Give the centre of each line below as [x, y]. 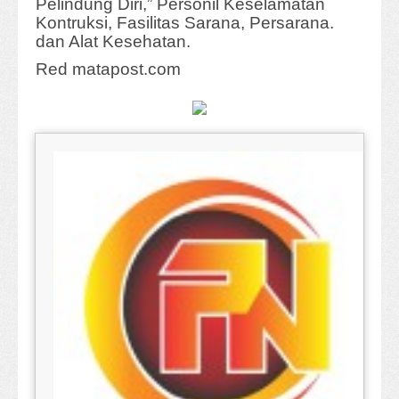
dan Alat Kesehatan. [113, 42]
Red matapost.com [108, 69]
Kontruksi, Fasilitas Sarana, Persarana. [185, 23]
